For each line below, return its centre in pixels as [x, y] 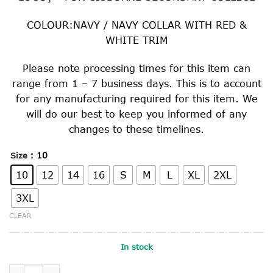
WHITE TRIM [136, 40]
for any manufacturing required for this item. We [136, 98]
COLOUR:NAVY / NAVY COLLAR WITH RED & [136, 24]
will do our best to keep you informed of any [136, 113]
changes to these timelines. [136, 129]
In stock [136, 247]
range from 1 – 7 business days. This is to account [136, 83]
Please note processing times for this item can [136, 68]
